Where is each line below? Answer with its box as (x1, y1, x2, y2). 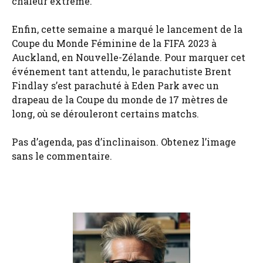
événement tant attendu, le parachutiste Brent (12, 65, 231, 78)
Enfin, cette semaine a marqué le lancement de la (12, 23, 242, 36)
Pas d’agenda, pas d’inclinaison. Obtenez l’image (12, 136, 236, 149)
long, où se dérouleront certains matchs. (12, 107, 199, 120)
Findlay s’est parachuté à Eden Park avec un (12, 79, 219, 92)
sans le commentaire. (12, 150, 112, 163)
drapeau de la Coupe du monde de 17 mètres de (12, 93, 228, 106)
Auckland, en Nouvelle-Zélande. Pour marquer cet (12, 51, 245, 64)
